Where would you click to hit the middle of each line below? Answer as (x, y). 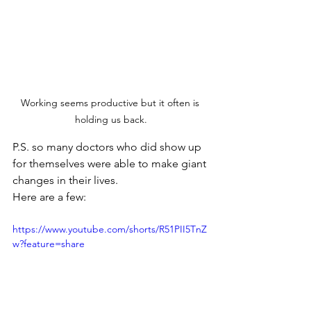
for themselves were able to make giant (111, 164)
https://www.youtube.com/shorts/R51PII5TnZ (110, 229)
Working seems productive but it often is (111, 103)
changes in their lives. (65, 180)
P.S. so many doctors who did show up (108, 147)
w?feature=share (49, 244)
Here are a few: (51, 197)
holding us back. (111, 120)
